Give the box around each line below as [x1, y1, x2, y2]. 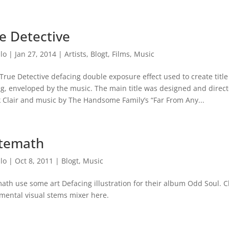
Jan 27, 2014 [15, 49, 57, 59]
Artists [64, 49, 87, 59]
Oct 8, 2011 [15, 156, 54, 166]
